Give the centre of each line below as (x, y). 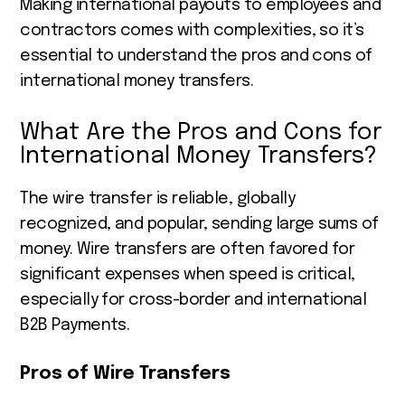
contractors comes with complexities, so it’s (192, 30)
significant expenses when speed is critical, (188, 274)
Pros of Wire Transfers (126, 373)
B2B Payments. (77, 325)
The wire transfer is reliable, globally (158, 198)
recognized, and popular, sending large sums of (199, 224)
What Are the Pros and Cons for (201, 132)
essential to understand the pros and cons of (196, 56)
